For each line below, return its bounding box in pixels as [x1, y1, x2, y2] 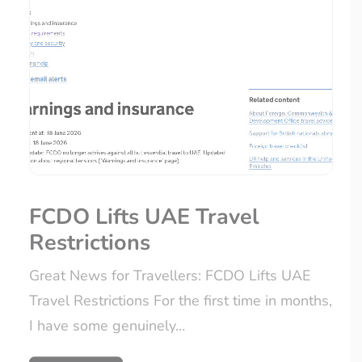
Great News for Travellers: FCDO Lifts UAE [29, 266, 311, 286]
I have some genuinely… [29, 316, 185, 336]
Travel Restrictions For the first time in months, [29, 291, 332, 311]
